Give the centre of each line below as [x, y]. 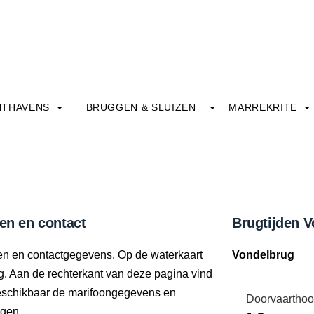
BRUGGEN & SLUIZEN [141, 107]
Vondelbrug [263, 255]
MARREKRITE [265, 107]
